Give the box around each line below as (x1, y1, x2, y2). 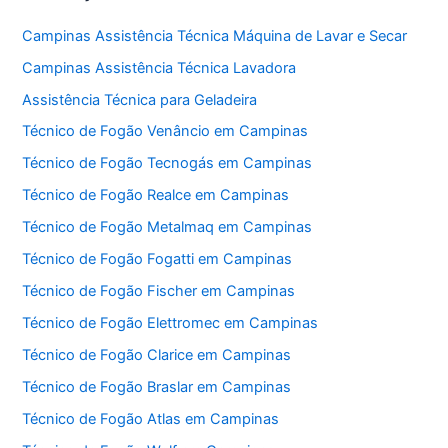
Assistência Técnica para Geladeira (22, 90, 258, 109)
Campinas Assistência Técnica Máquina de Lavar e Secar (22, 26, 408, 45)
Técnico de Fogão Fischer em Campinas (22, 282, 296, 301)
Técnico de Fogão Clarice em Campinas (22, 346, 292, 365)
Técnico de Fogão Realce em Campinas (22, 186, 290, 205)
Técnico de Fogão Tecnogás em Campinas (22, 154, 313, 173)
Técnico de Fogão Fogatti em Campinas (22, 250, 293, 269)
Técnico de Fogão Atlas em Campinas (22, 409, 280, 428)
